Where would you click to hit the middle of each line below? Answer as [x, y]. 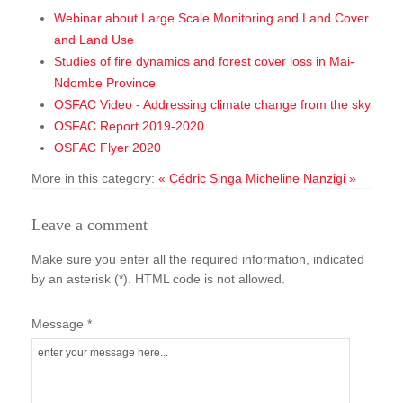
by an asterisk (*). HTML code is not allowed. [158, 278]
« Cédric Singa [202, 178]
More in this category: [93, 178]
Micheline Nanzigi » [301, 178]
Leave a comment [90, 224]
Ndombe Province [105, 82]
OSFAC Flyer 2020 [107, 147]
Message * [62, 323]
